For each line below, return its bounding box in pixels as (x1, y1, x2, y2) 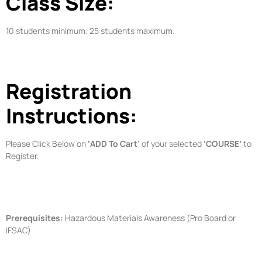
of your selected (140, 138, 204, 150)
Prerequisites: (6, 212, 63, 224)
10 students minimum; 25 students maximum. (6, 25, 175, 36)
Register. (6, 150, 39, 162)
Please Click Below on (6, 138, 88, 150)
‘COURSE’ (204, 138, 242, 150)
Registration (6, 77, 132, 106)
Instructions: (6, 102, 137, 130)
